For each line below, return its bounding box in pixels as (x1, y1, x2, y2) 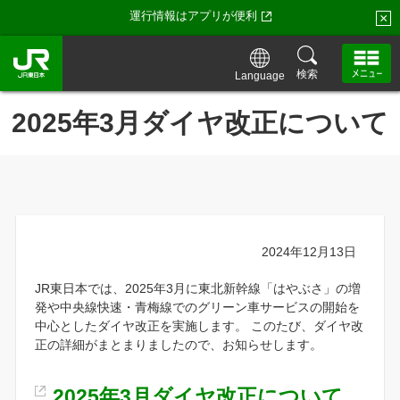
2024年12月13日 (262, 244, 357, 259)
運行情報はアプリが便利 (129, 9, 257, 22)
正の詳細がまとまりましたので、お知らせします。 (34, 337, 322, 352)
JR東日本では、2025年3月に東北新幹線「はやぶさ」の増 (34, 280, 361, 296)
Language (234, 69, 285, 82)
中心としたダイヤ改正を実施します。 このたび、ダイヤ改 (34, 318, 363, 333)
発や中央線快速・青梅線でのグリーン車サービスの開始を (34, 299, 360, 314)
